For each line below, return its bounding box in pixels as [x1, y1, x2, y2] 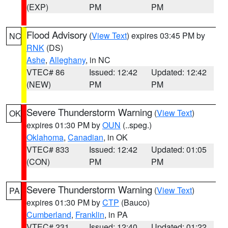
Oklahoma [26, 131, 64, 143]
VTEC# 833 [26, 144, 69, 155]
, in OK [103, 131, 128, 143]
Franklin [75, 209, 104, 220]
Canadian [68, 131, 103, 143]
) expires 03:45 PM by [127, 30, 205, 41]
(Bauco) [119, 196, 150, 208]
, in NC [85, 54, 110, 66]
